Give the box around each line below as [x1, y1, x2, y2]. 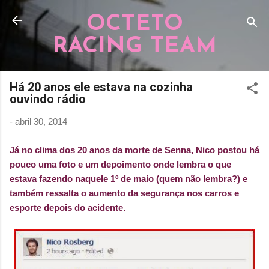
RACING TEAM [52, 35, 217, 58]
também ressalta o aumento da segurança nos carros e [10, 187, 239, 198]
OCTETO [86, 13, 183, 35]
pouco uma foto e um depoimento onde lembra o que [10, 159, 231, 169]
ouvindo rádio [10, 92, 86, 106]
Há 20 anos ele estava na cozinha [10, 80, 193, 94]
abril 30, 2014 [15, 116, 67, 127]
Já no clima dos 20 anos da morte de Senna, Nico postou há [10, 144, 259, 155]
